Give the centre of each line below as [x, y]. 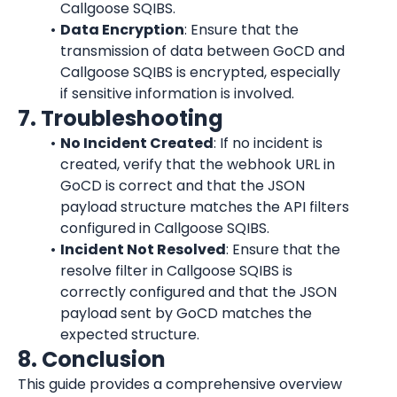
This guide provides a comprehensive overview [180, 384]
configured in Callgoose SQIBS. [165, 228]
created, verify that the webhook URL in [198, 164]
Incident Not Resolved [143, 249]
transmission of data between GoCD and [202, 51]
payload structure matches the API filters [205, 207]
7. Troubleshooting [121, 118]
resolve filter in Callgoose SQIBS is [176, 271]
